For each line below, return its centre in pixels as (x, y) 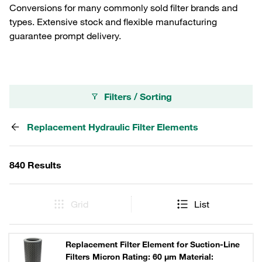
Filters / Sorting (138, 96)
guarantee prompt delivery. (65, 36)
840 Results (35, 165)
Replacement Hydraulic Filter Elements (113, 127)
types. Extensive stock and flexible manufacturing (113, 22)
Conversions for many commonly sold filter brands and (123, 8)
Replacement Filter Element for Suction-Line (153, 244)
